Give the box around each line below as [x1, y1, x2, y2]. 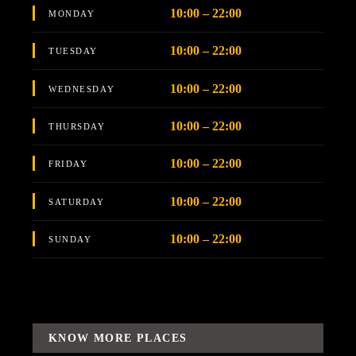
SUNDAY [48, 234, 92, 245]
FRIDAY [48, 159, 88, 169]
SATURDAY [48, 196, 105, 207]
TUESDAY [48, 46, 98, 56]
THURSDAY [48, 121, 106, 131]
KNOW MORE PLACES [48, 332, 188, 345]
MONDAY [48, 8, 95, 18]
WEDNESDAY [48, 83, 115, 94]
